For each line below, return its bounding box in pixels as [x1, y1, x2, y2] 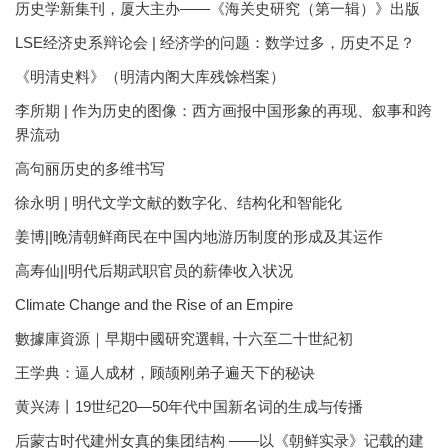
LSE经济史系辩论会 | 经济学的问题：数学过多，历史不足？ [15, 33, 415, 51]
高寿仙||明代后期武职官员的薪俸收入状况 [15, 261, 293, 279]
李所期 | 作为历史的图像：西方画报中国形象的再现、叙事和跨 [15, 101, 432, 119]
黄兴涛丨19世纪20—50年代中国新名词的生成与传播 [15, 397, 363, 415]
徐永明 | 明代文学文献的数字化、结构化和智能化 [15, 193, 342, 211]
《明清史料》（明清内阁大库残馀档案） [15, 67, 285, 85]
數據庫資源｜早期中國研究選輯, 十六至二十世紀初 [15, 329, 353, 347]
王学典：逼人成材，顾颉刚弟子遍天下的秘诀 [15, 363, 315, 381]
